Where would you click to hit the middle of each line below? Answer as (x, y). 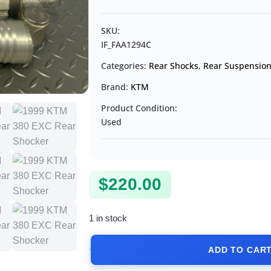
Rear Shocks (174, 66)
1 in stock (108, 219)
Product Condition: (139, 108)
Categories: (125, 66)
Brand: (116, 87)
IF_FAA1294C (126, 45)
